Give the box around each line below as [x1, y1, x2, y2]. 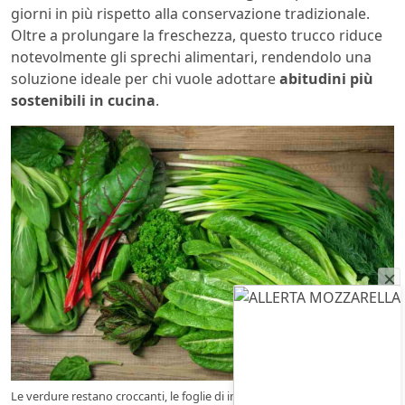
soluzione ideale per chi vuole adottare [11, 68, 279, 89]
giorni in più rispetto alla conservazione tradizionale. [11, 3, 370, 24]
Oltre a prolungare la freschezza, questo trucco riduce [11, 24, 382, 45]
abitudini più [279, 68, 373, 89]
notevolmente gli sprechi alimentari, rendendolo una [11, 46, 372, 67]
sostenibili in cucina [11, 89, 155, 110]
